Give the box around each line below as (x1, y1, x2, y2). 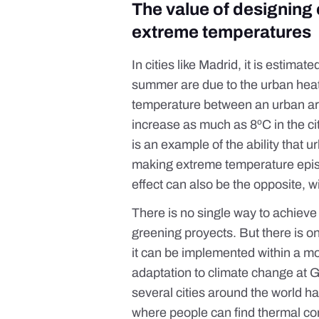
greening (132, 226, 185, 241)
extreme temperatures (132, 23, 312, 42)
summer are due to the (132, 78, 261, 93)
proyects (184, 226, 234, 241)
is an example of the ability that (132, 137, 307, 152)
